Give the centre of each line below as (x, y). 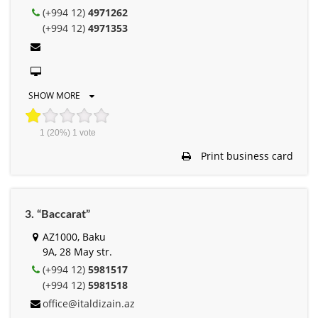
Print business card (246, 155)
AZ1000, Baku (74, 236)
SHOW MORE (55, 95)
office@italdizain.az (89, 303)
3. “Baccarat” (57, 214)
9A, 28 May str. (77, 251)
